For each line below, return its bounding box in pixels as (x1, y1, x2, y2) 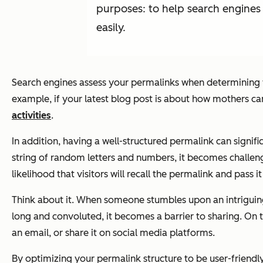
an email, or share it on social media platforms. (12, 227, 215, 238)
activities (12, 109, 51, 121)
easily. (96, 21, 126, 34)
